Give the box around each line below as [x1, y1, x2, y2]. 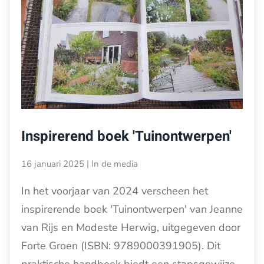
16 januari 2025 [21, 158, 84, 170]
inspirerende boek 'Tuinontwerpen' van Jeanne [21, 202, 243, 216]
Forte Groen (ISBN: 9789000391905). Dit [21, 239, 220, 253]
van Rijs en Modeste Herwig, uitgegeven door [21, 220, 240, 235]
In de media [91, 158, 138, 170]
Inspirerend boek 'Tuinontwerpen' [21, 126, 232, 147]
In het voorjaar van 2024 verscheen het [21, 184, 208, 198]
